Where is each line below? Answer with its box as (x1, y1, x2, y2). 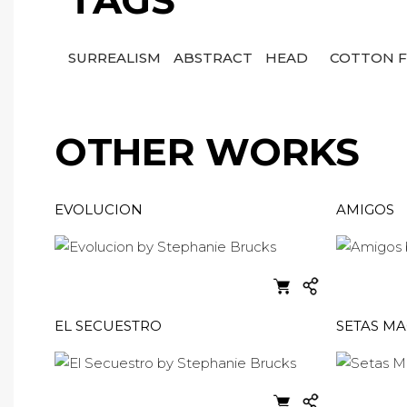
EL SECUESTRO (55, 317, 162, 334)
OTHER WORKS (55, 128, 360, 175)
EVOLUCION (55, 201, 143, 218)
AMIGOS (336, 201, 394, 218)
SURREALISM (68, 49, 164, 66)
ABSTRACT (174, 49, 256, 66)
